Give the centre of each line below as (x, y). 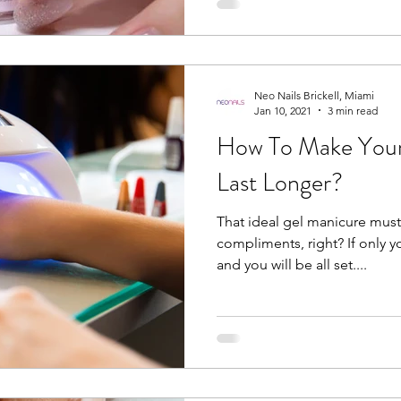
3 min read (353, 110)
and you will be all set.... (292, 264)
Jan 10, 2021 (283, 110)
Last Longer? (280, 182)
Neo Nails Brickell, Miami (314, 95)
